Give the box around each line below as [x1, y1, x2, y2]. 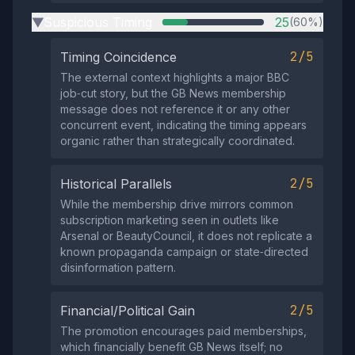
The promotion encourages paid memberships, [60, 324, 307, 338]
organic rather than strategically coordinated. [60, 134, 295, 147]
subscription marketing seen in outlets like [60, 213, 279, 227]
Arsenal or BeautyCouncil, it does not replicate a [60, 229, 312, 242]
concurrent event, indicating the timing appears [60, 118, 307, 132]
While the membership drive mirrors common [60, 197, 293, 211]
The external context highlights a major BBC [60, 71, 289, 84]
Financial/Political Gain [60, 303, 195, 319]
